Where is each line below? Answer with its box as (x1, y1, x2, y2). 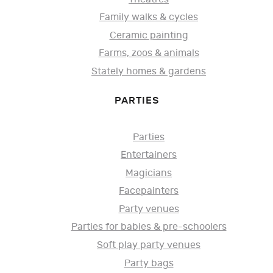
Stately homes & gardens (91, 65, 206, 77)
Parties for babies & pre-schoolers (71, 221, 227, 233)
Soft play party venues (97, 239, 200, 252)
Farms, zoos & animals (98, 48, 199, 60)
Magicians (126, 167, 172, 179)
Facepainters (119, 185, 179, 197)
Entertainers (121, 149, 177, 161)
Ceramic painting (109, 29, 188, 41)
